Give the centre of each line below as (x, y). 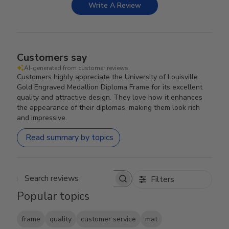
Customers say (52, 57)
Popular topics (53, 196)
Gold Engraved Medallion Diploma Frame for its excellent (110, 87)
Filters (162, 179)
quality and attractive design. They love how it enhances (110, 97)
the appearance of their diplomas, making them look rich (109, 107)
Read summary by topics (70, 138)
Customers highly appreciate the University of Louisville (108, 77)
